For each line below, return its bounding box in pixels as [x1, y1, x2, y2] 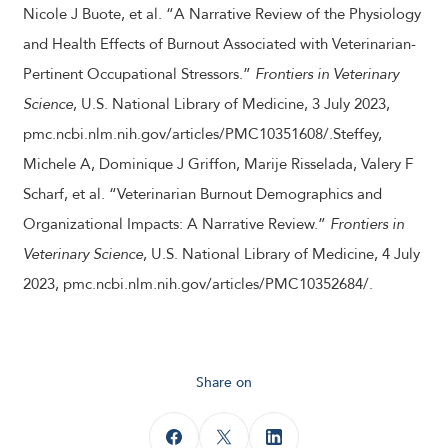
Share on [196, 373, 252, 392]
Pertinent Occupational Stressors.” [23, 64, 255, 84]
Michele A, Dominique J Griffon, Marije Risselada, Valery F [23, 154, 413, 174]
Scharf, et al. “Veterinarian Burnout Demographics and [23, 184, 382, 204]
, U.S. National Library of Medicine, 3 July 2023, [73, 94, 390, 114]
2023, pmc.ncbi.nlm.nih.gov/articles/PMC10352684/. [23, 274, 373, 294]
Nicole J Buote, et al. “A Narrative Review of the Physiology [23, 4, 421, 24]
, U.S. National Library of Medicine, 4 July [143, 244, 420, 264]
